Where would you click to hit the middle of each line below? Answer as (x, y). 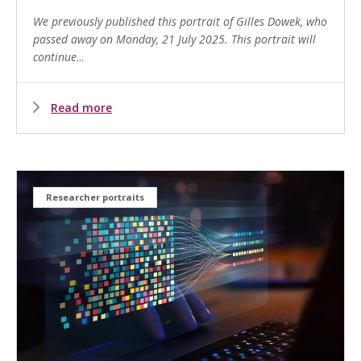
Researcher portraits (95, 197)
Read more (81, 107)
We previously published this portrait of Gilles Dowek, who (180, 21)
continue (55, 56)
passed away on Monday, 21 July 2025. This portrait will (174, 39)
